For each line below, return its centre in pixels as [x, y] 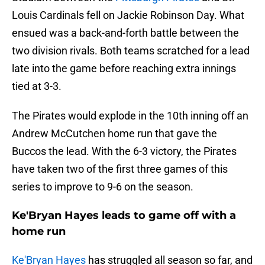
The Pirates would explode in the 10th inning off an [130, 116]
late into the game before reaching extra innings [124, 69]
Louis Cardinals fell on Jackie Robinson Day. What [128, 15]
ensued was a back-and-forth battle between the [125, 33]
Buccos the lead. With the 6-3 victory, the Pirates [124, 151]
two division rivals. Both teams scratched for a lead [131, 51]
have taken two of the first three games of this [120, 169]
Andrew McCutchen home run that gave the [114, 134]
